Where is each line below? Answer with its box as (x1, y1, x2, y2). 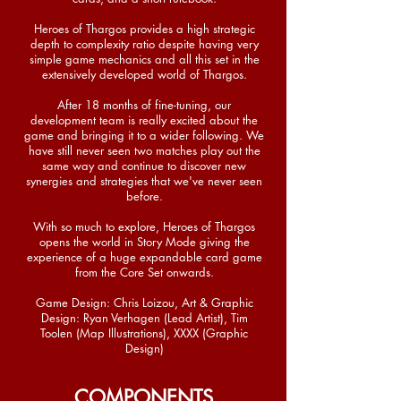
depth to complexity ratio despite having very (30, 36, 259, 52)
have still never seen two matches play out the (28, 142, 260, 158)
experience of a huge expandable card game (26, 249, 262, 265)
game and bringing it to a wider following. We (24, 127, 264, 143)
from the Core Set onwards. (74, 264, 214, 280)
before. (125, 188, 163, 204)
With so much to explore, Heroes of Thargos (33, 218, 255, 235)
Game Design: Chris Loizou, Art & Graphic (35, 294, 253, 311)
